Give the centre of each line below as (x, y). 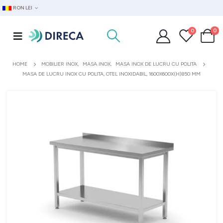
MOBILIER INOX (59, 64)
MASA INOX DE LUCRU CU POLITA (156, 64)
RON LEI (23, 8)
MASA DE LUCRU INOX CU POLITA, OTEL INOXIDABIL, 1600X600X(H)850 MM (111, 74)
